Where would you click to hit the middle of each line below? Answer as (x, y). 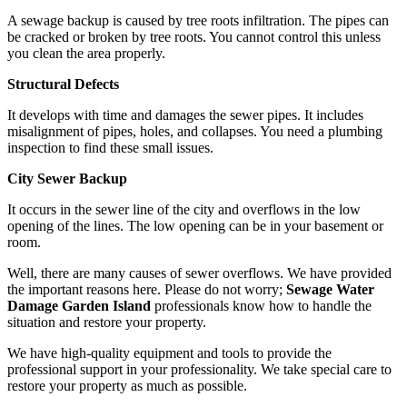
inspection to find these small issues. (110, 148)
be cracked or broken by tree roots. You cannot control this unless (194, 37)
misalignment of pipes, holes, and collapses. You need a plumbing (195, 132)
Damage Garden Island (79, 306)
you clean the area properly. (86, 54)
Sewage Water (330, 290)
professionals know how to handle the (261, 306)
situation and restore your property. (107, 323)
